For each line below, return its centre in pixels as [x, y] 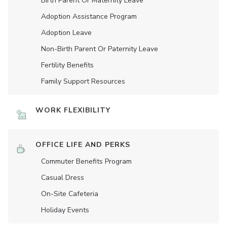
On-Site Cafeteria [70, 194]
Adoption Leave [66, 33]
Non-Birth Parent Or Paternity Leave [100, 49]
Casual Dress [63, 178]
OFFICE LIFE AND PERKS [83, 145]
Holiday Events [65, 210]
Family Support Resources [83, 81]
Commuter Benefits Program [86, 161]
